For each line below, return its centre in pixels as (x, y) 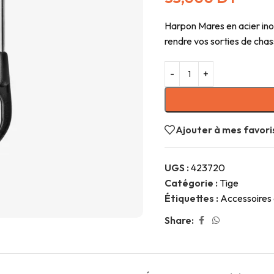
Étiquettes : (191, 198)
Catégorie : (191, 183)
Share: (179, 220)
